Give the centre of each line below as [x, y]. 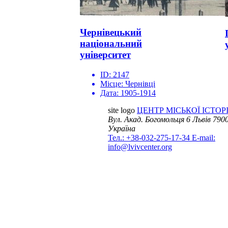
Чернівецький [111, 33]
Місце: [113, 84]
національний [111, 44]
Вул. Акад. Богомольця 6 [149, 120]
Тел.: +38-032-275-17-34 [150, 138]
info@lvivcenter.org [140, 147]
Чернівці [140, 84]
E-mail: [204, 138]
